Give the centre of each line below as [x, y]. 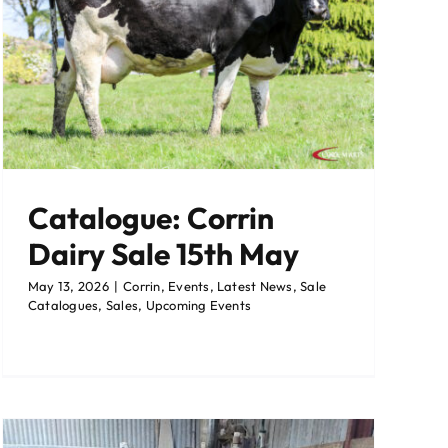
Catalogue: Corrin [151, 218]
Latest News [255, 286]
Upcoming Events [198, 305]
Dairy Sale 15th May [166, 254]
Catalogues [63, 305]
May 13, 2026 [68, 286]
